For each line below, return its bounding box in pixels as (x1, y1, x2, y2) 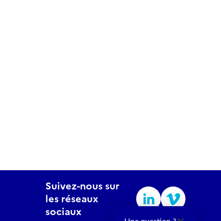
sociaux (45, 204, 81, 219)
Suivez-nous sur (45, 179, 119, 193)
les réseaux (45, 191, 98, 206)
